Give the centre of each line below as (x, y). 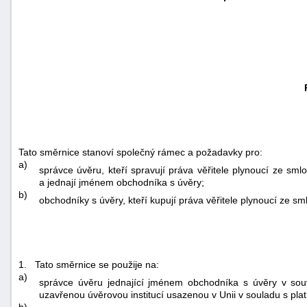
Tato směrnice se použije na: (97, 264)
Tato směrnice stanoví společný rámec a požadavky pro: (140, 152)
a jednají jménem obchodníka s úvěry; (122, 182)
